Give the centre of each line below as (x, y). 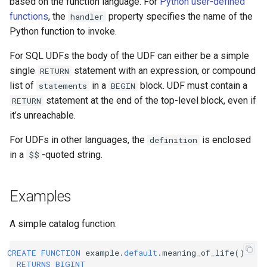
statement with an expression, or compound (164, 71)
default (141, 252)
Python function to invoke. (63, 31)
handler (87, 17)
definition (174, 140)
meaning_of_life (198, 252)
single (24, 71)
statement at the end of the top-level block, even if (150, 100)
